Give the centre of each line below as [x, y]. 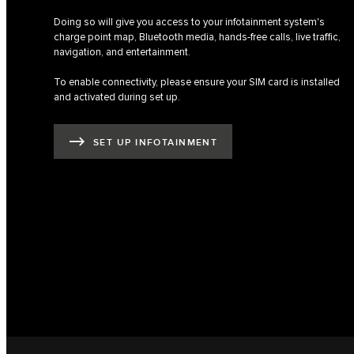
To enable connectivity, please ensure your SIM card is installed [197, 83]
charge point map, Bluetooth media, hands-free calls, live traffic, [197, 38]
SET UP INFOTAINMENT [156, 142]
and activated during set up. [117, 98]
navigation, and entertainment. [122, 53]
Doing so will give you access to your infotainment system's [189, 23]
